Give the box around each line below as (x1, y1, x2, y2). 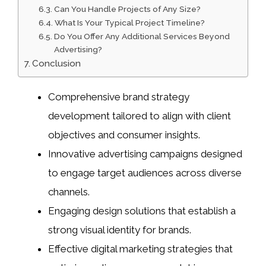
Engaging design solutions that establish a (48, 204, 236, 217)
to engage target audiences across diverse (48, 166, 242, 179)
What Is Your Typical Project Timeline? (54, 17, 205, 27)
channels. (48, 185, 90, 198)
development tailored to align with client (48, 109, 231, 122)
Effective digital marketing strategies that (48, 242, 233, 255)
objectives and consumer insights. (48, 128, 200, 141)
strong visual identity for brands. (48, 223, 191, 236)
